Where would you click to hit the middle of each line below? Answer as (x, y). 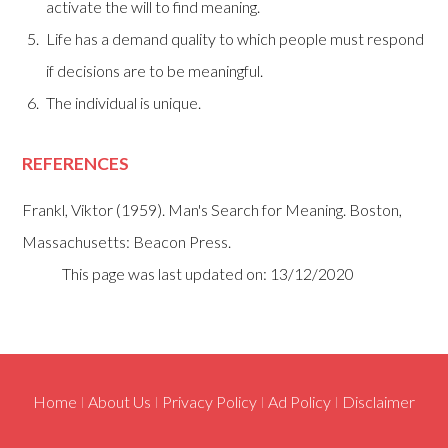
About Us (119, 402)
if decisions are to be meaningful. (155, 70)
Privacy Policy (209, 402)
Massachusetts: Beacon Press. (127, 242)
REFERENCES (76, 163)
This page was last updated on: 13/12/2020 (208, 274)
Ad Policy (299, 402)
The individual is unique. (124, 102)
